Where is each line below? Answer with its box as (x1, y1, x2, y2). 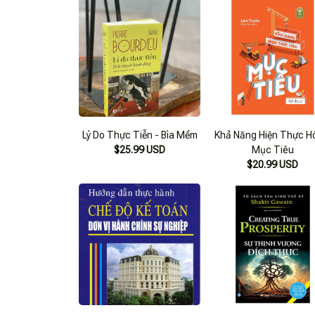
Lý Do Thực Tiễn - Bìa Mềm (82, 129, 198, 141)
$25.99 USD (114, 143, 166, 155)
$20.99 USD (247, 158, 299, 170)
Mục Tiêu (251, 143, 294, 155)
